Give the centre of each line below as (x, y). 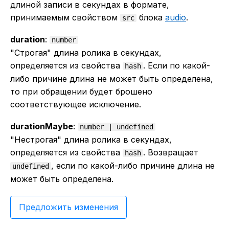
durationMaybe (42, 126)
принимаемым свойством (65, 17)
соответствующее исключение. (76, 105)
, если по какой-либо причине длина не (133, 165)
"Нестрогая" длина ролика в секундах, (91, 139)
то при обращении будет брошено (81, 92)
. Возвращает (171, 152)
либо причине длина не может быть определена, (112, 79)
